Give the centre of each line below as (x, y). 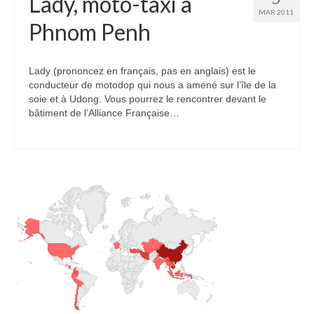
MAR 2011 (276, 12)
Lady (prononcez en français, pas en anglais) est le (142, 71)
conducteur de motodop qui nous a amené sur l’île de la (152, 85)
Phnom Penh (90, 32)
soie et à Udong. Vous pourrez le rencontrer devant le (148, 99)
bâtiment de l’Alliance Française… (104, 113)
